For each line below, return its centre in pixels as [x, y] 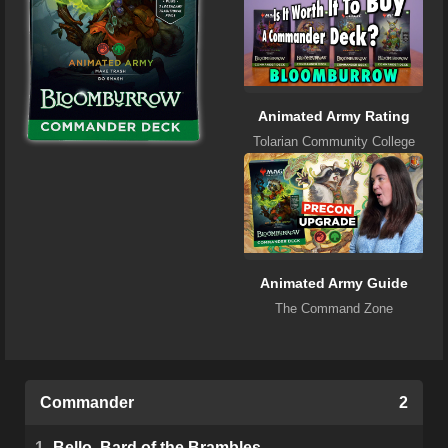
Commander [87, 403]
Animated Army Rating [333, 115]
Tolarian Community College [333, 141]
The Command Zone [333, 309]
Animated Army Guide [333, 283]
